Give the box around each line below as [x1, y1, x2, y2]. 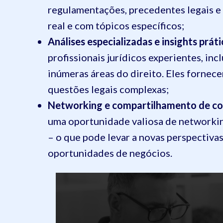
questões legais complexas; [48, 83, 169, 95]
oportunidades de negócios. [48, 146, 172, 159]
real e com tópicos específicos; [48, 19, 184, 31]
